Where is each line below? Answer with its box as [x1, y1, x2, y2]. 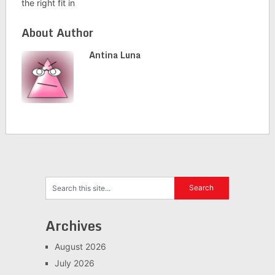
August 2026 [54, 241, 106, 252]
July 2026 [54, 257, 95, 268]
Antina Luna [88, 47, 141, 62]
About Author [21, 23, 93, 42]
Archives [45, 214, 102, 236]
